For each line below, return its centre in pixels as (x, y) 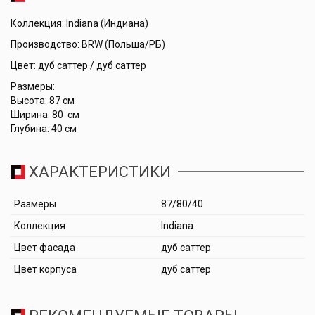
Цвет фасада (45, 247)
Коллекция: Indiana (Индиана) (79, 23)
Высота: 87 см (44, 101)
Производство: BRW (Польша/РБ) (88, 44)
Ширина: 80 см (46, 115)
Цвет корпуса (45, 269)
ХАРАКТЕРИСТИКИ (98, 172)
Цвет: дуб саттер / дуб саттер (78, 65)
